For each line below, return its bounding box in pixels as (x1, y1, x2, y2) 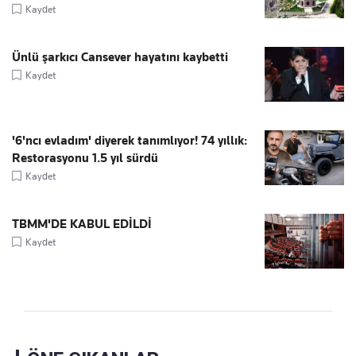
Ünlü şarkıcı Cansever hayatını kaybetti (12, 49, 228, 64)
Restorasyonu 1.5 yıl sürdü (12, 150, 158, 165)
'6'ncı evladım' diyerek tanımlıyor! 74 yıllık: (12, 133, 247, 148)
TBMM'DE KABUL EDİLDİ (12, 216, 152, 231)
